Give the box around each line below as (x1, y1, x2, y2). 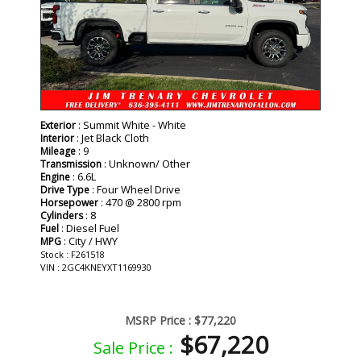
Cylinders (40, 209, 83, 223)
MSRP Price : (125, 313, 191, 329)
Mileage (40, 144, 76, 159)
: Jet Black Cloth (74, 131, 149, 146)
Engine (40, 170, 70, 185)
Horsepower (40, 196, 98, 210)
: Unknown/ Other (102, 156, 190, 172)
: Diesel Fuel (59, 221, 119, 236)
